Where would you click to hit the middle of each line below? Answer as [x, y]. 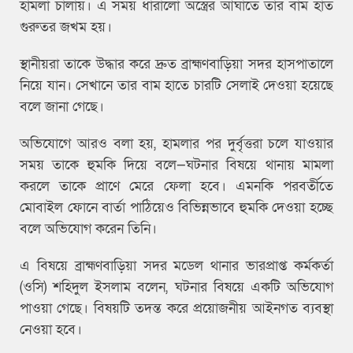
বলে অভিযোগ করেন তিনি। [88, 229]
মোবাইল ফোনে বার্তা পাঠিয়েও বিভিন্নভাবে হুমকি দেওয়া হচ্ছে [176, 208]
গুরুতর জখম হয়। [66, 28]
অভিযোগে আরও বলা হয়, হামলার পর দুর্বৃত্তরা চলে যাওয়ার [176, 144]
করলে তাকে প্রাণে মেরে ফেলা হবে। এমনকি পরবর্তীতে [176, 187]
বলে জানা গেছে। [62, 107]
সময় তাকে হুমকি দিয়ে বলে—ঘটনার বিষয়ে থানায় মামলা [176, 165]
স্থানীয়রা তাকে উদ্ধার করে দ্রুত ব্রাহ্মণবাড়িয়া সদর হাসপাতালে [176, 65]
